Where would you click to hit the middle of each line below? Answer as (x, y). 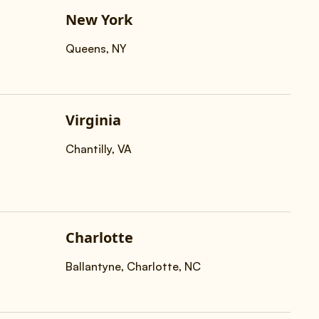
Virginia (93, 120)
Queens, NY (96, 48)
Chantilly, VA (99, 149)
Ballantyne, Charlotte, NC (133, 266)
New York (99, 20)
